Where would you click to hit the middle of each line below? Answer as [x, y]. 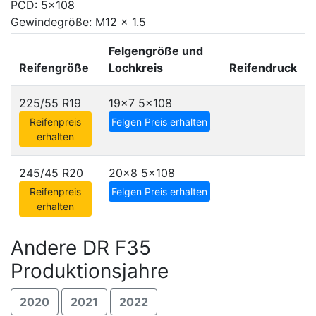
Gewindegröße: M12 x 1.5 [78, 22]
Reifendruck [263, 68]
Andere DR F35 [81, 248]
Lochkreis [136, 68]
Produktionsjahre [90, 271]
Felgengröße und [156, 51]
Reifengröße [54, 68]
